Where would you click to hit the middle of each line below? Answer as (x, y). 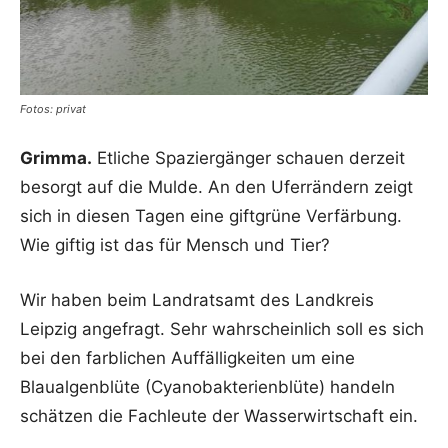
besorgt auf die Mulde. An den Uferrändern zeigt (216, 187)
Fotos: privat (53, 109)
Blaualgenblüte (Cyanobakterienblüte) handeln (207, 387)
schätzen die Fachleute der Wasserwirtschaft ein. (219, 416)
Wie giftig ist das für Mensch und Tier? (175, 245)
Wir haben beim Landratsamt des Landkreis (197, 300)
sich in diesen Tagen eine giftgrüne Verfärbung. (211, 216)
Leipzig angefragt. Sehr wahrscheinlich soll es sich (222, 329)
